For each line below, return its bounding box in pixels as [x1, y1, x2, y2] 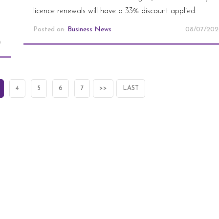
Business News [67, 25, 111, 33]
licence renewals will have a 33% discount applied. [33, 7, 197, 15]
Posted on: [33, 25, 67, 33]
